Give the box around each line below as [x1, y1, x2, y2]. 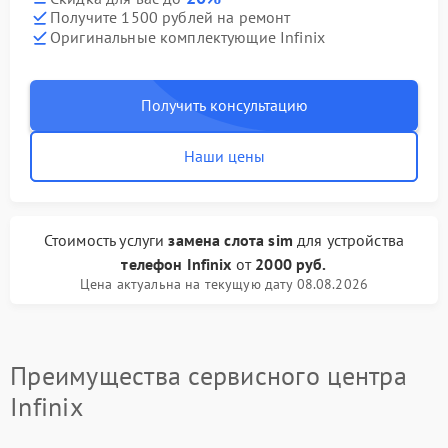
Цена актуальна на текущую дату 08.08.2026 [79, 274, 369, 293]
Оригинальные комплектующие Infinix [50, 27, 326, 48]
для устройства [292, 229, 405, 250]
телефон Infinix [121, 253, 232, 274]
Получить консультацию [140, 94, 308, 115]
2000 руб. [255, 253, 327, 274]
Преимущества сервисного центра [10, 358, 407, 392]
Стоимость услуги [43, 229, 169, 250]
